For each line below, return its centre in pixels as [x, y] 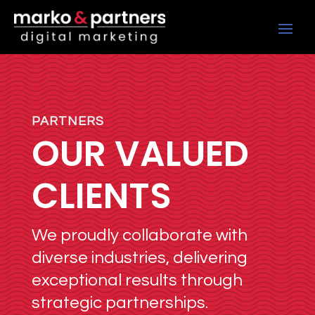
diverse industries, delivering [139, 258]
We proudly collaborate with [139, 236]
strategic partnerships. [120, 303]
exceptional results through [137, 281]
